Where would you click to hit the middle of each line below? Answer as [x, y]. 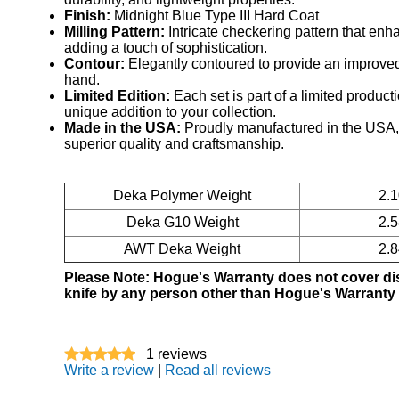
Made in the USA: [122, 127]
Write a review [109, 370]
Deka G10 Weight [182, 222]
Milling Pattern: [114, 31]
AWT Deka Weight [182, 248]
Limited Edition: [117, 95]
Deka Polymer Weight [182, 195]
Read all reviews [218, 370]
